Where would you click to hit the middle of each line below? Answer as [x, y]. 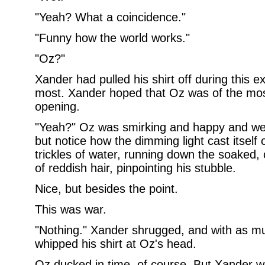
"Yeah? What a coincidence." [110, 17]
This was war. [70, 209]
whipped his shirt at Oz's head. [115, 244]
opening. [57, 106]
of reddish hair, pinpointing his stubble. [135, 168]
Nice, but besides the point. [106, 189]
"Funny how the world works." [112, 38]
